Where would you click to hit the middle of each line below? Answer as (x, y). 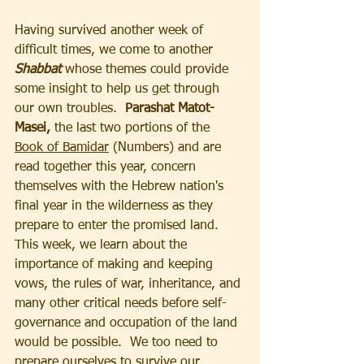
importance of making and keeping (116, 264)
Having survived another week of (111, 30)
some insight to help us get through (119, 89)
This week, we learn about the (103, 245)
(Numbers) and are (167, 147)
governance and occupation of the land (128, 323)
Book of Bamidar (62, 147)
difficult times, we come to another (116, 50)
